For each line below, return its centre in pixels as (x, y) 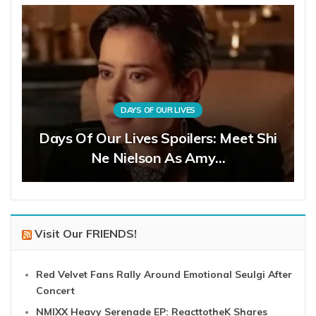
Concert (55, 290)
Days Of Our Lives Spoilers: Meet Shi (158, 138)
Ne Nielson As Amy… (158, 157)
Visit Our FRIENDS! (86, 233)
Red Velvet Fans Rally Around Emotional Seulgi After (164, 274)
